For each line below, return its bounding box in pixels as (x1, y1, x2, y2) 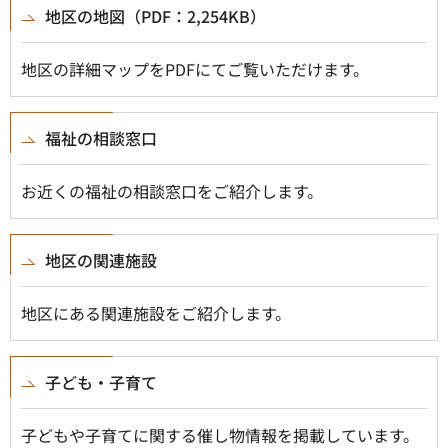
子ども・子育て (45, 370, 157, 394)
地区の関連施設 (45, 248, 157, 272)
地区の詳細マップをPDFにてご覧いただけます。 (21, 57, 369, 81)
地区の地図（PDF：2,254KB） (45, 4, 266, 28)
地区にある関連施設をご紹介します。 (21, 301, 291, 325)
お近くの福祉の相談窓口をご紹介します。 (21, 179, 323, 203)
